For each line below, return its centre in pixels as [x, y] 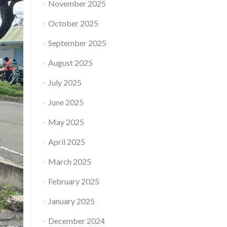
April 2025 [66, 142]
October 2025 [73, 23]
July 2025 [65, 82]
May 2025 [66, 122]
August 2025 [70, 63]
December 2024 [76, 221]
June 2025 [66, 102]
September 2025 [77, 43]
